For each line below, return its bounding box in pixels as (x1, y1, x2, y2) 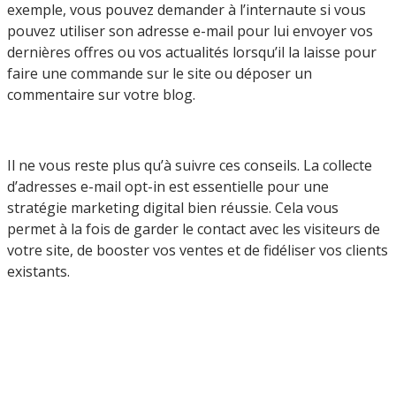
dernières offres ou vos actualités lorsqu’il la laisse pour (7, 42, 377, 62)
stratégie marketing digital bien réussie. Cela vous (7, 197, 339, 217)
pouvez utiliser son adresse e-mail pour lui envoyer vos (7, 20, 373, 41)
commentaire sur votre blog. (7, 84, 195, 104)
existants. (7, 261, 70, 281)
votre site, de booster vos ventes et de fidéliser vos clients (7, 240, 388, 260)
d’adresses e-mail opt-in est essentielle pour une (7, 176, 329, 196)
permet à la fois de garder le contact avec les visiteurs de (7, 218, 380, 239)
